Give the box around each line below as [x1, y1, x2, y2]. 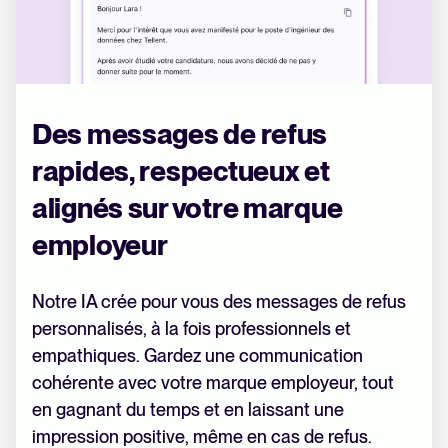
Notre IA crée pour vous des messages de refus [32, 290, 406, 312]
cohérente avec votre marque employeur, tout [32, 371, 394, 393]
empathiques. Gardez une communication [32, 344, 363, 366]
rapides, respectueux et [32, 153, 330, 188]
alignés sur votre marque [32, 190, 343, 225]
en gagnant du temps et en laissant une [32, 398, 344, 420]
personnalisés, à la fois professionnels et [32, 317, 351, 339]
